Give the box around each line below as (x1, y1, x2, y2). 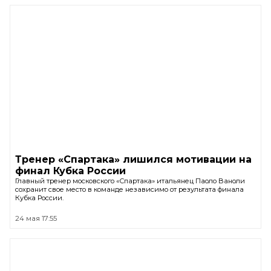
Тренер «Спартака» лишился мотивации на (15, 154, 252, 165)
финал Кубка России (15, 165, 126, 177)
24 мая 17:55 (15, 214, 57, 223)
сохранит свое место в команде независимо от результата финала (15, 185, 244, 194)
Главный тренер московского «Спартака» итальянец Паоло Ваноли (15, 177, 245, 185)
